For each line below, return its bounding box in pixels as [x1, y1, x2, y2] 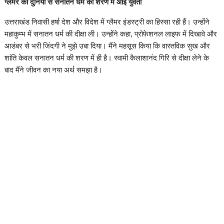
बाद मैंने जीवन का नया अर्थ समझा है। [4, 64, 103, 75]
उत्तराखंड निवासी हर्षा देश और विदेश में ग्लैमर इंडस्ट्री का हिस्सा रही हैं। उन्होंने [4, 16, 210, 27]
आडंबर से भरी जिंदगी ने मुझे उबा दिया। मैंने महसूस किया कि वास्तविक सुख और [4, 40, 210, 51]
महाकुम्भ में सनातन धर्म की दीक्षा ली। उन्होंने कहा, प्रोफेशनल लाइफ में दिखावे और [4, 28, 217, 39]
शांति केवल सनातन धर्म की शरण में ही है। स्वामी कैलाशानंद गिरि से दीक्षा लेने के [4, 52, 209, 63]
